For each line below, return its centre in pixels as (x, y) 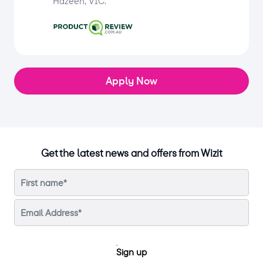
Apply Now (131, 80)
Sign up (131, 252)
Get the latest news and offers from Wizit (131, 153)
